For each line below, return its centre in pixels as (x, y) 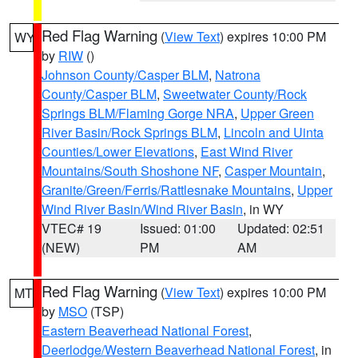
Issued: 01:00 (177, 228)
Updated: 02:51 (281, 228)
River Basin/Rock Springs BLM (129, 132)
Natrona (238, 75)
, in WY (263, 209)
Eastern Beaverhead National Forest (145, 330)
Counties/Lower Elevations (118, 151)
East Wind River (247, 151)
